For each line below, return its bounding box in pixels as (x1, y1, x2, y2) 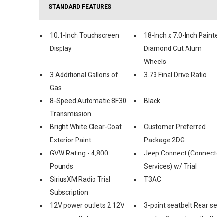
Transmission (50, 109, 91, 118)
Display (50, 44, 72, 52)
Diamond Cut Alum (144, 44, 201, 52)
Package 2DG (144, 136, 185, 144)
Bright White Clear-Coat (50, 123, 122, 131)
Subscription (50, 188, 88, 196)
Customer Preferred (144, 123, 206, 131)
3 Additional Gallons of (50, 70, 118, 78)
